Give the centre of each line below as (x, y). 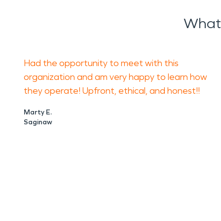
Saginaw (38, 122)
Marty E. (38, 112)
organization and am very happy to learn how (115, 77)
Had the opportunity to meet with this (101, 63)
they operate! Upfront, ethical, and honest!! (113, 91)
